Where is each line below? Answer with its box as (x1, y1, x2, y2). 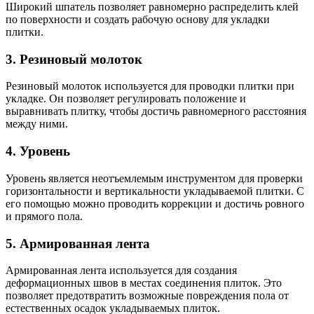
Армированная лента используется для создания (6, 264, 237, 277)
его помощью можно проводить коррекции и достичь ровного (6, 197, 304, 210)
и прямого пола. (6, 210, 83, 222)
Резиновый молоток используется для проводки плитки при (6, 80, 294, 93)
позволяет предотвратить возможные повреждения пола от (6, 289, 289, 302)
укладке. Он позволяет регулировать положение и (6, 93, 246, 105)
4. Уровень (6, 144, 70, 159)
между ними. (6, 118, 68, 130)
